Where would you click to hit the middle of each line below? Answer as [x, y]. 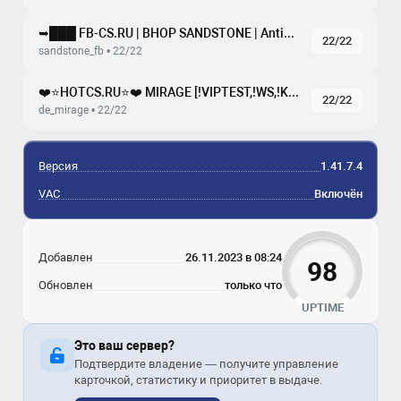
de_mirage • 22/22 [83, 110]
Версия [58, 166]
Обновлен [66, 285]
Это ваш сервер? [124, 346]
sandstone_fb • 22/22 [90, 51]
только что [253, 285]
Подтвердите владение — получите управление [206, 364]
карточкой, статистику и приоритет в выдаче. [198, 380]
